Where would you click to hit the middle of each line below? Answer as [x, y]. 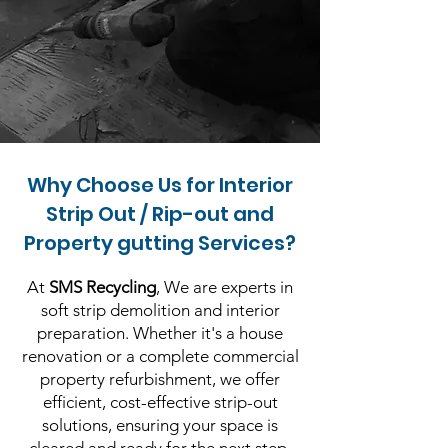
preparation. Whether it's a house [160, 333]
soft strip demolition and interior [160, 310]
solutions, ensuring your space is [160, 425]
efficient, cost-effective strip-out [160, 402]
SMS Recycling [102, 287]
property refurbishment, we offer [160, 379]
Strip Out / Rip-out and [160, 214]
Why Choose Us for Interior [160, 185]
